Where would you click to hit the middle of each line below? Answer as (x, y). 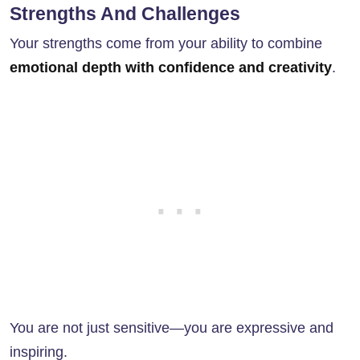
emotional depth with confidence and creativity (171, 68)
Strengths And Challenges (125, 14)
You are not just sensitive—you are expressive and (172, 328)
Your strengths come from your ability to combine (166, 44)
